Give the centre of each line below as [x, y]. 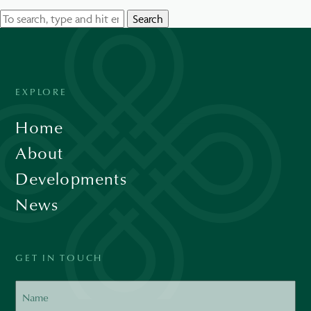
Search [148, 18]
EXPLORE [41, 91]
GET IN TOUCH [59, 257]
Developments [71, 178]
